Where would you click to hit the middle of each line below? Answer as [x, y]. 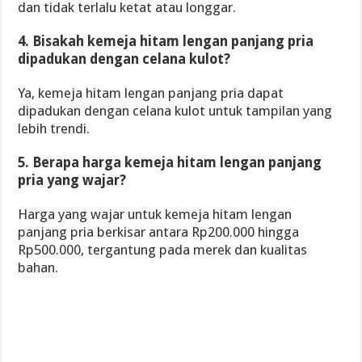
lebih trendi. [54, 128]
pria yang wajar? [72, 180]
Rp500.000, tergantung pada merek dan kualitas [163, 250]
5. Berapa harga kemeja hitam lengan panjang [170, 162]
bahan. [38, 267]
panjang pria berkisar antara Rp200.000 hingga [159, 232]
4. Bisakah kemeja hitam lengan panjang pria [166, 41]
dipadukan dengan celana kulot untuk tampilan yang [175, 111]
